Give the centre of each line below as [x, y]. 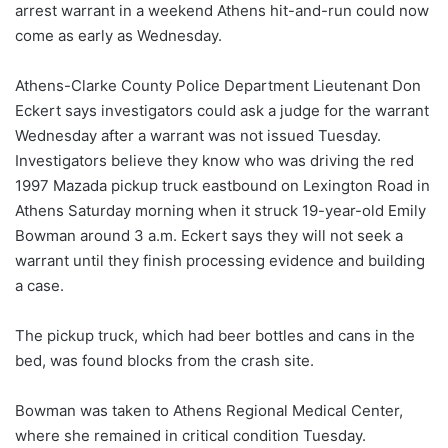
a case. [39, 285]
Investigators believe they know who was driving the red [214, 160]
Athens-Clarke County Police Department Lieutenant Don [218, 85]
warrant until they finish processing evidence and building [220, 260]
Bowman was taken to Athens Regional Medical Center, [209, 410]
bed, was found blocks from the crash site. [164, 360]
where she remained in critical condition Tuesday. [190, 435]
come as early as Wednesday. [118, 35]
